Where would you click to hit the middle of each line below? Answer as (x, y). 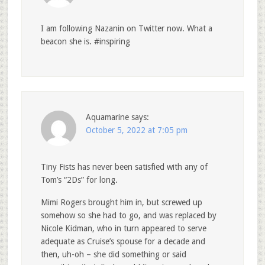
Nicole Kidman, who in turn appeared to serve (123, 229)
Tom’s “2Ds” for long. (79, 180)
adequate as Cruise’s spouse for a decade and (123, 242)
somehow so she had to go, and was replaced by (128, 216)
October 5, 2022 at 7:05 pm (136, 130)
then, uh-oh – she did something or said (113, 255)
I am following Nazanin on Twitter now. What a (126, 29)
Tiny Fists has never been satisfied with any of (124, 167)
